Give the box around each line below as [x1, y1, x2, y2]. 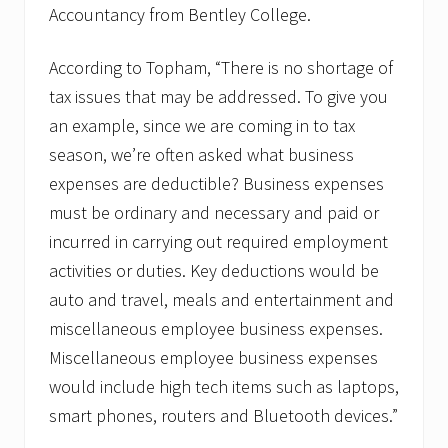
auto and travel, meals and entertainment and [49, 287, 394, 311]
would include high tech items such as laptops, [49, 374, 399, 398]
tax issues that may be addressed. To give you [49, 84, 388, 108]
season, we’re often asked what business [49, 142, 354, 166]
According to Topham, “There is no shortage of [49, 55, 393, 79]
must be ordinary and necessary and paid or [49, 200, 379, 224]
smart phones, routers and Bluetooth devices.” [49, 403, 398, 427]
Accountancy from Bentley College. [49, 2, 311, 26]
